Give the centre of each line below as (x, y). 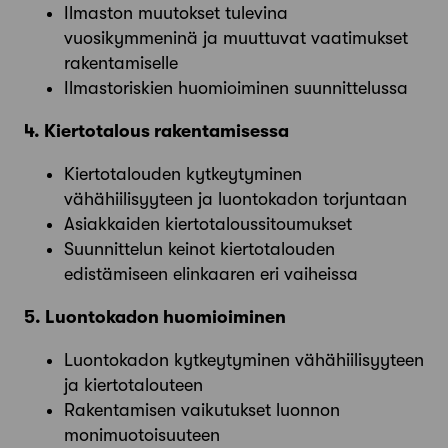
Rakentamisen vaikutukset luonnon (202, 409)
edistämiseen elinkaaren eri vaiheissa (211, 273)
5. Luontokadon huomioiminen (155, 316)
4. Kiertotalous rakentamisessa (156, 130)
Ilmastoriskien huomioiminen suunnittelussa (236, 87)
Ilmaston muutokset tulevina (176, 12)
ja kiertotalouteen (133, 384)
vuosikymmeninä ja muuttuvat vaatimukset (236, 37)
